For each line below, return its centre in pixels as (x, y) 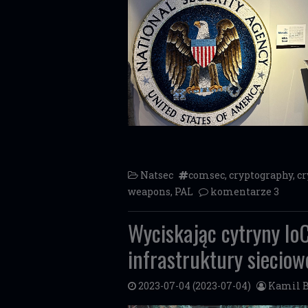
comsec (207, 175)
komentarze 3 (245, 191)
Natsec (157, 175)
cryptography (261, 175)
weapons (149, 191)
